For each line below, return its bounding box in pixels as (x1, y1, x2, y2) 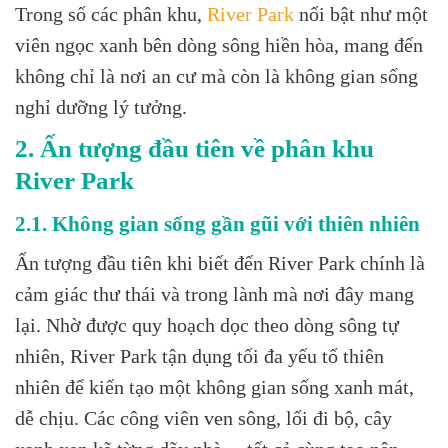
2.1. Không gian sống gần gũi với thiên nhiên (15, 211, 420, 235)
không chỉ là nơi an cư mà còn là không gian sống (15, 66, 418, 88)
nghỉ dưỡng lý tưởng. (15, 97, 187, 119)
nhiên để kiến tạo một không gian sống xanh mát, (15, 376, 414, 398)
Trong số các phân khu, (15, 4, 207, 26)
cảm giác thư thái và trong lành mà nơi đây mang (15, 283, 414, 305)
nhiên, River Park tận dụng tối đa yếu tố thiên (15, 345, 384, 367)
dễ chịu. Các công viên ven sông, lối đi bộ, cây (15, 407, 392, 429)
